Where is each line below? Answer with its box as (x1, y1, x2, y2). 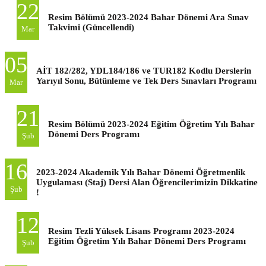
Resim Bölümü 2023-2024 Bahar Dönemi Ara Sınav (48, 12, 249, 22)
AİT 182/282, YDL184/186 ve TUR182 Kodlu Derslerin (36, 65, 251, 75)
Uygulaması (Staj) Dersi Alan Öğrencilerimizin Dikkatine (36, 177, 258, 187)
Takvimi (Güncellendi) (48, 22, 134, 32)
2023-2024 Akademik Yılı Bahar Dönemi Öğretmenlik (36, 167, 245, 177)
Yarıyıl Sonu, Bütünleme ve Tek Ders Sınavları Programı (36, 75, 256, 85)
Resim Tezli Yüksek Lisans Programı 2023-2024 (48, 226, 235, 236)
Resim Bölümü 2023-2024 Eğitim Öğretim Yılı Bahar (48, 119, 255, 129)
